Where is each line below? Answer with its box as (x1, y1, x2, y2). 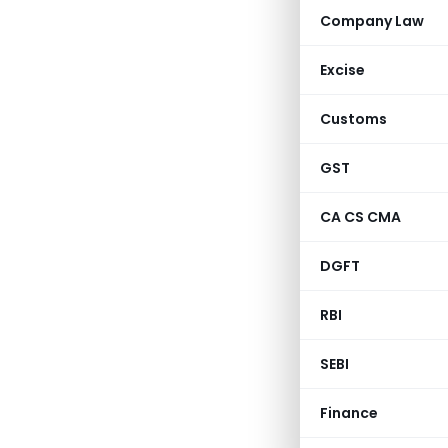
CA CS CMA (320, 207, 401, 227)
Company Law (320, 11, 424, 31)
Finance (320, 403, 378, 423)
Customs (320, 109, 387, 129)
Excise (320, 60, 365, 80)
